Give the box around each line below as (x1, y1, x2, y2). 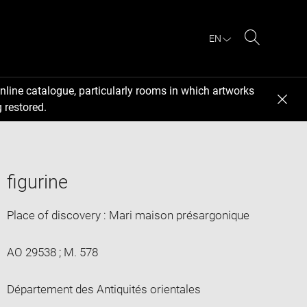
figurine (6, 171, 68, 193)
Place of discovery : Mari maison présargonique (6, 208, 249, 222)
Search (251, 47, 288, 60)
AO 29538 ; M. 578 (6, 245, 98, 259)
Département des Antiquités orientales (6, 282, 201, 296)
